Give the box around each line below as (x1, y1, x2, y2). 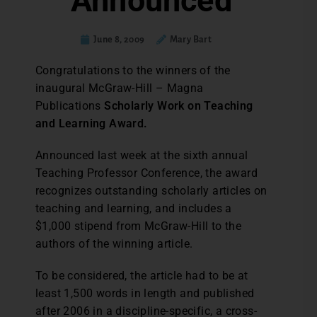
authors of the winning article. (35, 237, 193, 250)
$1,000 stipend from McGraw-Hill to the (35, 219, 242, 233)
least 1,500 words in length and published (35, 287, 255, 300)
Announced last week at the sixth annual (35, 149, 248, 162)
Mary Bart (169, 35, 212, 45)
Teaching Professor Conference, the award (35, 166, 258, 180)
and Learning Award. (35, 117, 148, 130)
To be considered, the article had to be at (35, 269, 248, 282)
